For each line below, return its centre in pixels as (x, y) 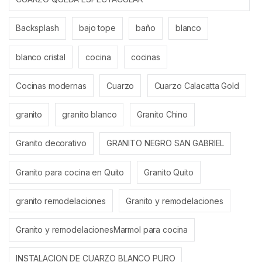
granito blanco (89, 114)
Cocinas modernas (51, 85)
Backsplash (37, 28)
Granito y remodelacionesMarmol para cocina (102, 230)
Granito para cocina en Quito (70, 172)
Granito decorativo (51, 143)
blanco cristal (41, 57)
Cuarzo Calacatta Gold (196, 85)
